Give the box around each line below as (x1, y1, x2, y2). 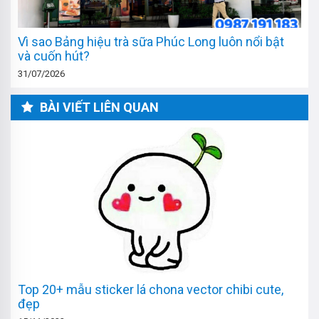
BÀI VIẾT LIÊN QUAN (37, 100, 159, 115)
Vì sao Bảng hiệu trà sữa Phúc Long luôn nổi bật (18, 34, 284, 50)
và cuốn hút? (18, 48, 90, 64)
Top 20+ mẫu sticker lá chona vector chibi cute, (18, 282, 283, 298)
